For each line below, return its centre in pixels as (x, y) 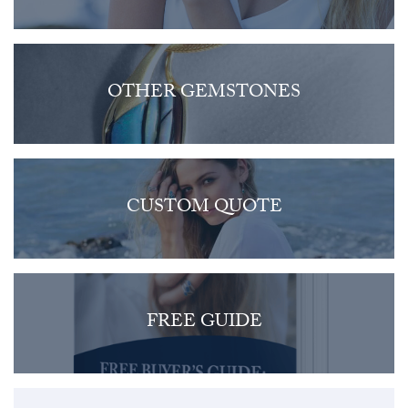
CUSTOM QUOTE (204, 209)
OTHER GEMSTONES (204, 94)
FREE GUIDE (204, 324)
